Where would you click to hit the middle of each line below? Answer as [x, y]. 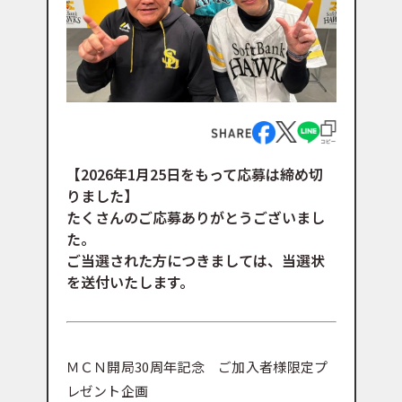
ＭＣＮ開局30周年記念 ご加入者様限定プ [197, 367]
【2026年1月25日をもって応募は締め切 [194, 175]
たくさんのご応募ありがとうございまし [195, 218]
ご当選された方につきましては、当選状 [195, 261]
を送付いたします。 [130, 282]
